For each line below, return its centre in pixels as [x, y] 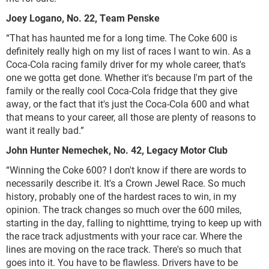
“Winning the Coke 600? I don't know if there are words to [126, 170]
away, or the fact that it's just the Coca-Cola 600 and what [128, 104]
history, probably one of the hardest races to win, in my [121, 196]
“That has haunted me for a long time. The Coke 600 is [122, 38]
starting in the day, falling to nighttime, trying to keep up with [134, 223]
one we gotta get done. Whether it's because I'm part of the [129, 77]
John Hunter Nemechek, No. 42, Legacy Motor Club [118, 150]
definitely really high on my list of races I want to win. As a [128, 51]
